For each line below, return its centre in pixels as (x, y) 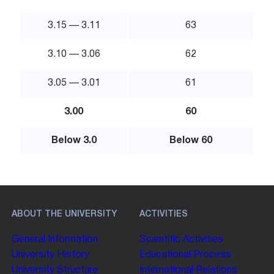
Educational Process (186, 255)
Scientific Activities (182, 240)
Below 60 (191, 141)
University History (51, 255)
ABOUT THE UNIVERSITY (65, 214)
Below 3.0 (74, 141)
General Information (55, 240)
